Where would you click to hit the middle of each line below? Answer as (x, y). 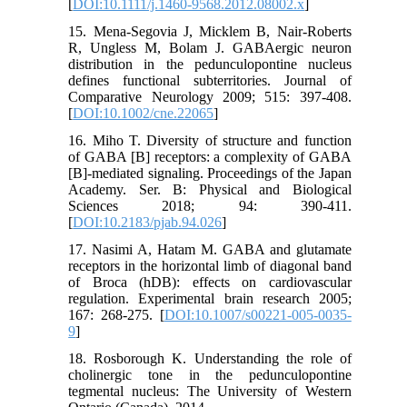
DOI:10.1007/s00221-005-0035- (258, 314)
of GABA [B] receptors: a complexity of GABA (210, 156)
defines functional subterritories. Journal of (210, 80)
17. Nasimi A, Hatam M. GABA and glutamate (210, 249)
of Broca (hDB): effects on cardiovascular (210, 282)
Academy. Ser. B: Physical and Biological (210, 189)
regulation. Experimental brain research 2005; (210, 298)
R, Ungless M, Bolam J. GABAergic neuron (210, 47)
